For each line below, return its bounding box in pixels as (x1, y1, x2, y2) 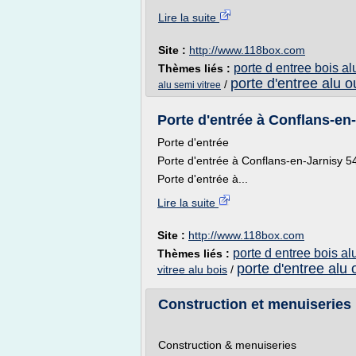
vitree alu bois (157, 263, 227, 276)
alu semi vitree (158, 79, 221, 91)
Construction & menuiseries (158, 339, 296, 351)
